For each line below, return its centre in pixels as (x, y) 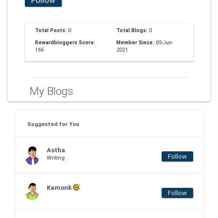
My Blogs (51, 91)
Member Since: (136, 42)
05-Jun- (164, 42)
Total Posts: (52, 30)
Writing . (57, 158)
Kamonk (60, 188)
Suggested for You (53, 124)
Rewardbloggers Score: (65, 42)
